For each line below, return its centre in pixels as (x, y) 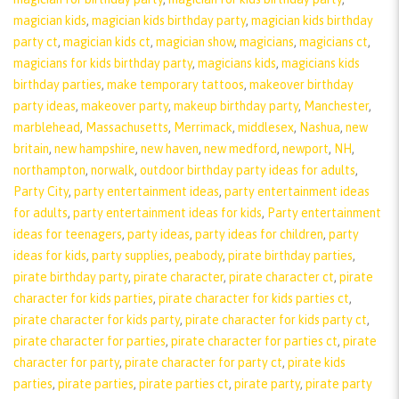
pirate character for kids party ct (276, 319)
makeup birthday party (236, 106)
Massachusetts (127, 127)
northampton (49, 170)
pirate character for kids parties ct (254, 298)
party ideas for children (259, 234)
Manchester (336, 106)
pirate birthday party (71, 277)
